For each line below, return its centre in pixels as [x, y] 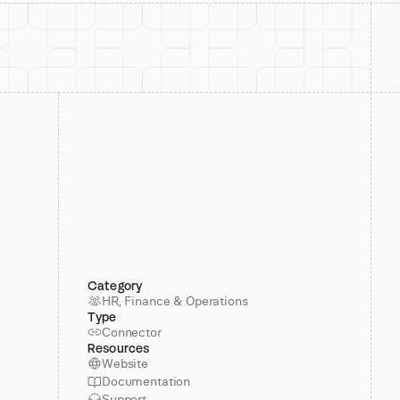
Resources [119, 348]
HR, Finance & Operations [175, 301]
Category [115, 285]
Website [125, 363]
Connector [132, 332]
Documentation [146, 381]
